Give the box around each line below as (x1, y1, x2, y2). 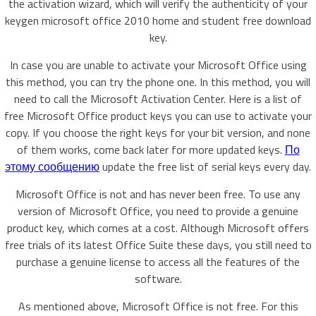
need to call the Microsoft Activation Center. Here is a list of (14, 90, 302, 107)
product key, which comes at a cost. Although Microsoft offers (7, 219, 309, 236)
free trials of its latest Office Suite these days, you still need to (4, 236, 312, 253)
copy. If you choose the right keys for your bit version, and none (6, 124, 310, 141)
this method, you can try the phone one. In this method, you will (6, 73, 310, 90)
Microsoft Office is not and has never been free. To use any (16, 186, 300, 202)
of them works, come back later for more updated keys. (16, 141, 285, 158)
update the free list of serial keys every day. (99, 158, 311, 175)
